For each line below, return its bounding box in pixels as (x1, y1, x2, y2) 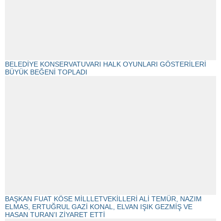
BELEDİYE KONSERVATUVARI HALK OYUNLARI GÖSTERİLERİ (5, 60, 206, 69)
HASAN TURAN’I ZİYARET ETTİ (5, 211, 105, 219)
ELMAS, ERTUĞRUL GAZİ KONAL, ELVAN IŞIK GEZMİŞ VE (5, 203, 192, 211)
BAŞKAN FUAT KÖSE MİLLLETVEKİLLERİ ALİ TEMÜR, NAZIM (5, 195, 202, 203)
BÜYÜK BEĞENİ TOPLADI (5, 68, 87, 76)
